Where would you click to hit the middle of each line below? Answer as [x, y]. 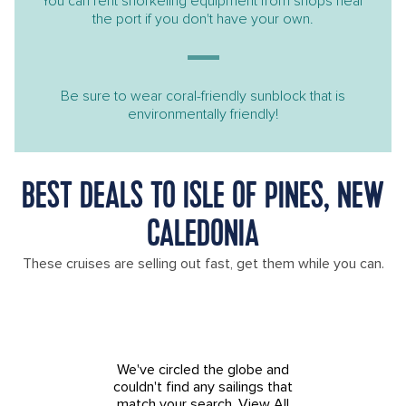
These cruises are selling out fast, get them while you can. [203, 264]
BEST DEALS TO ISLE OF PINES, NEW [203, 198]
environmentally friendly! [203, 114]
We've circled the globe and [203, 370]
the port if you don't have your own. [203, 19]
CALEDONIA [203, 236]
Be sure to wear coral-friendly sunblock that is [203, 96]
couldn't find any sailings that [203, 387]
